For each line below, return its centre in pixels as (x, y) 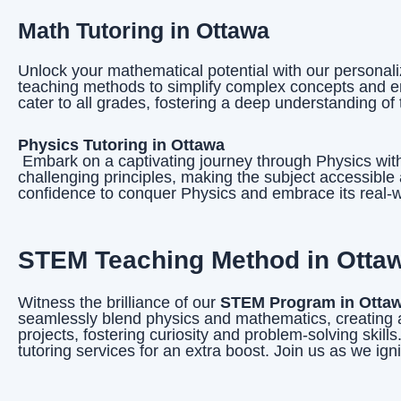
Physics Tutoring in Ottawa (121, 145)
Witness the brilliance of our (119, 303)
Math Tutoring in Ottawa (144, 30)
